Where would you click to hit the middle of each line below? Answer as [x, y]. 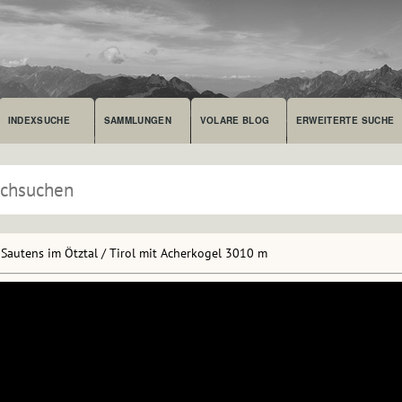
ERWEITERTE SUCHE [345, 120]
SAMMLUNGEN [138, 120]
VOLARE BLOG [235, 120]
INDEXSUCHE [39, 120]
